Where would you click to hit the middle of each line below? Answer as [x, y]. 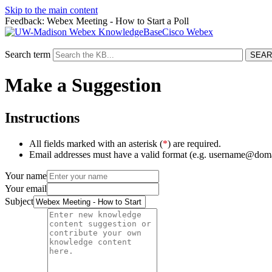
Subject [19, 201]
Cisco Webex [188, 32]
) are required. [194, 143]
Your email [26, 188]
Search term [28, 54]
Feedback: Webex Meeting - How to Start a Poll [97, 21]
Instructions [42, 117]
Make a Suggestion [83, 85]
